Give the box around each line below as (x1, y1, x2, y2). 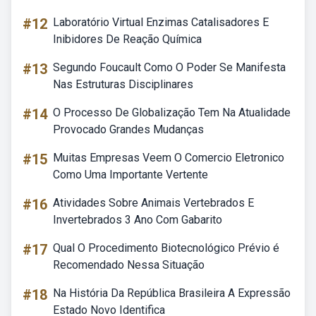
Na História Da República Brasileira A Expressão (53, 286, 291, 300)
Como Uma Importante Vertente (53, 168, 208, 181)
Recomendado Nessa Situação (53, 258, 205, 272)
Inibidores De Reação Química (53, 32, 202, 46)
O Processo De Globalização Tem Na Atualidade (53, 106, 291, 119)
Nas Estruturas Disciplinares (53, 78, 193, 91)
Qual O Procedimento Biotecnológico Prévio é (53, 241, 279, 255)
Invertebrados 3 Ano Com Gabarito (53, 213, 222, 226)
